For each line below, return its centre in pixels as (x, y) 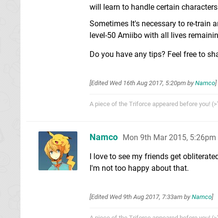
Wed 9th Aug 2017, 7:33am (146, 197)
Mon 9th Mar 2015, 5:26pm (169, 137)
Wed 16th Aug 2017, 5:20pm (148, 83)
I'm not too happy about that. (139, 168)
